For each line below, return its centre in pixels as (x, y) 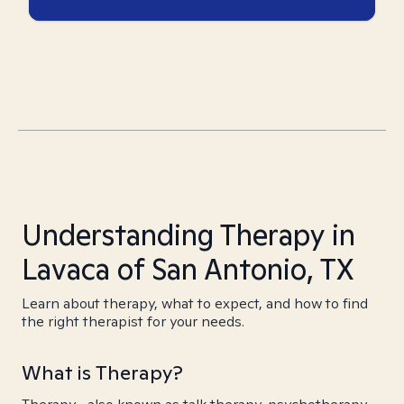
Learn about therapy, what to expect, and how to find (195, 303)
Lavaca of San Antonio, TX (188, 269)
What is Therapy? (102, 372)
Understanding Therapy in (188, 234)
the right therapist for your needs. (133, 321)
